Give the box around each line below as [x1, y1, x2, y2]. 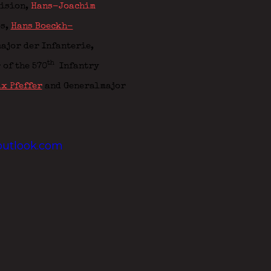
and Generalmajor [42, 82, 126, 91]
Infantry [54, 62, 99, 71]
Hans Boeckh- [10, 22, 73, 31]
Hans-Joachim [30, 2, 96, 11]
